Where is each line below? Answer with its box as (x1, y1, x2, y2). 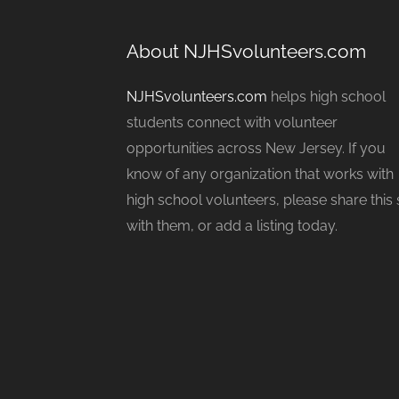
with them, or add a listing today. (126, 216, 338, 234)
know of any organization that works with (126, 165, 394, 183)
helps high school (267, 87, 386, 105)
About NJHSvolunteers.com (126, 39, 366, 62)
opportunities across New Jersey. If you (126, 139, 386, 157)
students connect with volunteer (126, 113, 338, 131)
